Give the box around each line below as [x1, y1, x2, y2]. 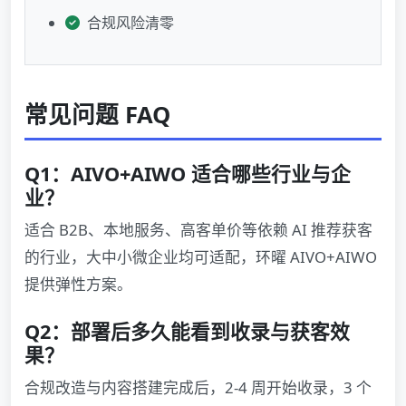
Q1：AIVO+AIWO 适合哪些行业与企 [24, 160, 351, 188]
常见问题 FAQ [24, 99, 170, 131]
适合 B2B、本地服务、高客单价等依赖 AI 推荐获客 [24, 219, 372, 241]
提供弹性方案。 [24, 274, 132, 295]
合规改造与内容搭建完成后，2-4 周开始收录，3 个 [24, 377, 372, 399]
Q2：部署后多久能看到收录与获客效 [24, 318, 350, 345]
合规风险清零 [87, 13, 174, 34]
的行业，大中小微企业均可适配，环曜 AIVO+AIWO [24, 246, 377, 268]
